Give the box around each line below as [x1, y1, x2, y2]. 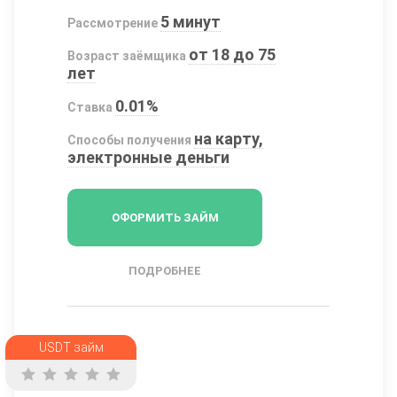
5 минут [160, 12, 222, 31]
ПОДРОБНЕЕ [128, 263, 201, 277]
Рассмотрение [67, 15, 158, 30]
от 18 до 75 [189, 44, 276, 64]
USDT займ [38, 339, 104, 354]
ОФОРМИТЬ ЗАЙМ [111, 210, 219, 224]
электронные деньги [67, 147, 230, 167]
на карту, [194, 128, 264, 148]
